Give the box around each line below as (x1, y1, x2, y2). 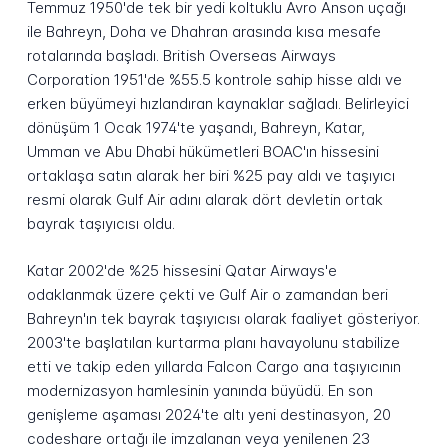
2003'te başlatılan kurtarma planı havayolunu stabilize (26, 333, 400, 353)
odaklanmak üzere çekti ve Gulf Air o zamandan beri (26, 285, 388, 305)
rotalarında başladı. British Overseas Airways (26, 46, 336, 66)
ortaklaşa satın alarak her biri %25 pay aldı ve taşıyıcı (26, 166, 395, 186)
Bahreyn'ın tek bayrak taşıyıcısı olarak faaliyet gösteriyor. (26, 309, 420, 329)
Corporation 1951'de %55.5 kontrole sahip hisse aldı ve (26, 70, 402, 90)
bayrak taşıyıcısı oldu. (26, 214, 175, 234)
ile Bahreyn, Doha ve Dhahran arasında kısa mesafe (26, 22, 381, 42)
